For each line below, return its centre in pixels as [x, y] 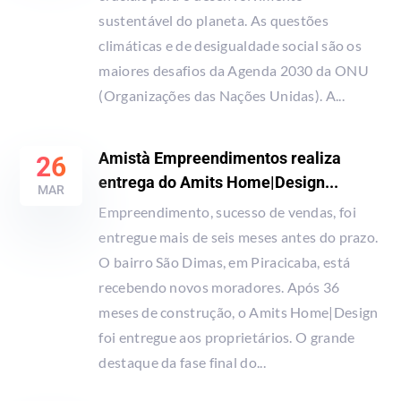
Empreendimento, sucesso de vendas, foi [227, 211]
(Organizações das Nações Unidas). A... [222, 95]
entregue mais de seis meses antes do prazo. [239, 236]
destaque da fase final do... [182, 362]
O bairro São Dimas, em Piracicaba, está [225, 261]
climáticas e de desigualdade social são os [230, 45]
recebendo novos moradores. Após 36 [219, 286]
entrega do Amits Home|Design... [219, 182]
